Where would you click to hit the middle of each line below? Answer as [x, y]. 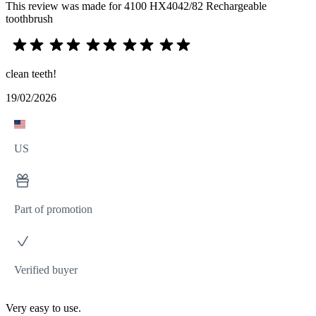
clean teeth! [31, 73]
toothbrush [29, 18]
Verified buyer [46, 269]
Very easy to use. [43, 308]
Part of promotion [53, 209]
